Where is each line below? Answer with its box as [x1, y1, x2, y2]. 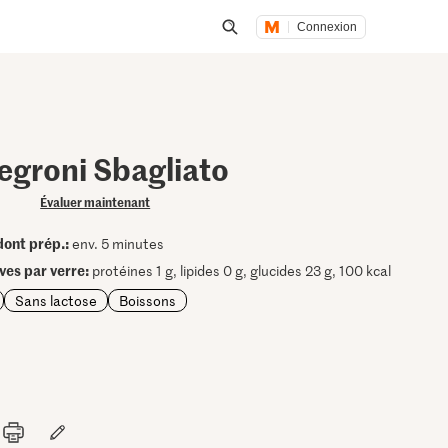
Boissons [119, 290, 177, 310]
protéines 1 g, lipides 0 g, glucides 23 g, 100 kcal [89, 261, 392, 280]
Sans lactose [15, 290, 98, 310]
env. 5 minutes [69, 234, 165, 253]
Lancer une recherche [229, 40, 392, 63]
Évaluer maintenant [40, 193, 151, 210]
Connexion [297, 19, 358, 34]
